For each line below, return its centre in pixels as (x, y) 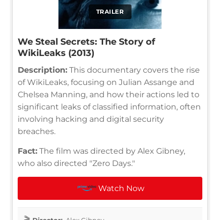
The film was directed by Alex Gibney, (111, 151)
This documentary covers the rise (134, 70)
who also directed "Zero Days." (76, 163)
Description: (42, 70)
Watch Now (122, 188)
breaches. (37, 131)
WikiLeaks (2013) (56, 53)
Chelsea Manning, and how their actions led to (109, 94)
